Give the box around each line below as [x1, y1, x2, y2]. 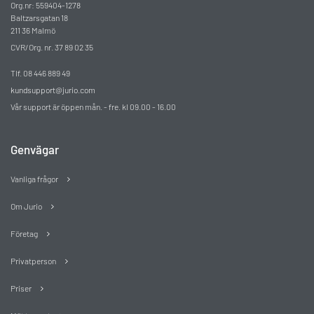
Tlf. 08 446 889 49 [11, 68, 70, 78]
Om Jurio [11, 201, 42, 212]
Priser [11, 283, 32, 294]
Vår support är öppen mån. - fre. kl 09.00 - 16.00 [11, 102, 176, 112]
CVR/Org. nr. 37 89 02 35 [11, 42, 93, 53]
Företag [11, 228, 38, 239]
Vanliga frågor [11, 174, 58, 184]
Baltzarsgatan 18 [11, 13, 68, 23]
